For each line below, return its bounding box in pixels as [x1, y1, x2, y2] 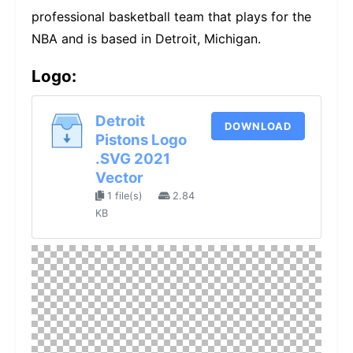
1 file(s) [104, 190, 146, 203]
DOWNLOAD [225, 119, 292, 132]
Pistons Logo [95, 131, 187, 150]
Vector [95, 169, 143, 188]
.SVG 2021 [95, 150, 170, 169]
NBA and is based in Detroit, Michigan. [32, 31, 261, 47]
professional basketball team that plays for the [32, 9, 311, 25]
